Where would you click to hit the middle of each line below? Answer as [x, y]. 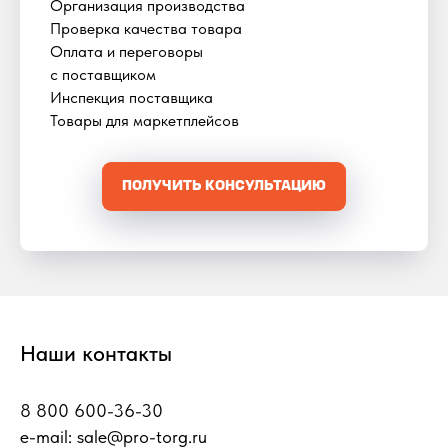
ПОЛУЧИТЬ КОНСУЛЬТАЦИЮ [224, 186]
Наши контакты [96, 353]
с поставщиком [103, 74]
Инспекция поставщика [131, 97]
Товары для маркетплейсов [144, 120]
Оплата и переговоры [126, 51]
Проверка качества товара [146, 28]
